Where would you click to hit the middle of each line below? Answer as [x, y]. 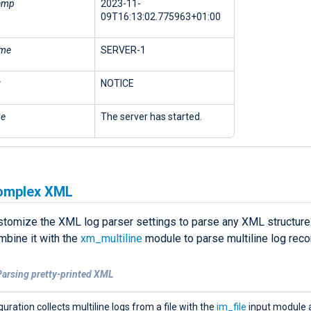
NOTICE [117, 83]
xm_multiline [111, 238]
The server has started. [151, 116]
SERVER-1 [123, 50]
